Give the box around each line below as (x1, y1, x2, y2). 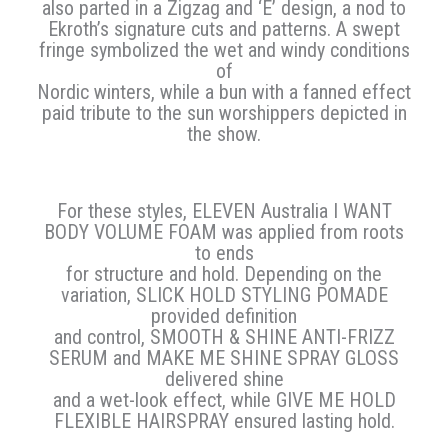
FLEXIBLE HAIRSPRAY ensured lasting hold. (53, 409, 395, 434)
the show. (187, 122, 261, 147)
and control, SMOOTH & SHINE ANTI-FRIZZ (53, 325, 395, 350)
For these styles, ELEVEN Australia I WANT (56, 199, 392, 224)
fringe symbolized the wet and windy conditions (38, 38, 410, 63)
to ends (194, 241, 254, 266)
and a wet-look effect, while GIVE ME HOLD (52, 388, 396, 413)
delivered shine (164, 367, 284, 392)
